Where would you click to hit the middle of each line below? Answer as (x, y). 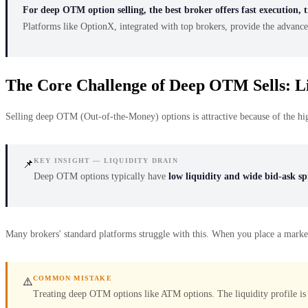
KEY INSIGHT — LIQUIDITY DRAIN (106, 160)
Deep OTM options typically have (101, 176)
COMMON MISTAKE (73, 278)
